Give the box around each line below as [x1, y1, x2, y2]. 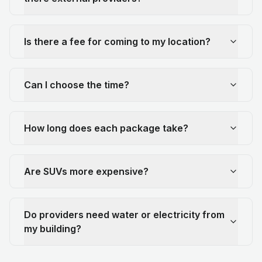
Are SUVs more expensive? [24, 165, 149, 177]
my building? [24, 222, 81, 235]
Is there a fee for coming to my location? [24, 35, 211, 47]
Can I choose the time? [24, 78, 129, 91]
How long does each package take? [24, 122, 188, 134]
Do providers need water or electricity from [24, 208, 225, 220]
